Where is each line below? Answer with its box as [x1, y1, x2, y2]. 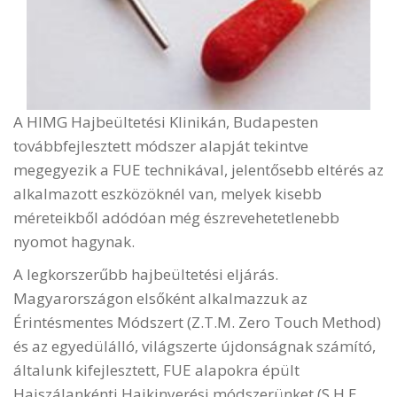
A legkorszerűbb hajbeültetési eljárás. [13, 264, 278, 285]
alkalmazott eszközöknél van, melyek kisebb [13, 183, 322, 205]
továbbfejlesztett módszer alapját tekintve [13, 136, 308, 157]
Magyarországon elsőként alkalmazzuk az [13, 288, 307, 309]
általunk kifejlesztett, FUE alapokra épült [13, 360, 300, 381]
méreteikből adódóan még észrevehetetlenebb [13, 207, 339, 229]
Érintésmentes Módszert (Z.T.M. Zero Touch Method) [13, 312, 381, 333]
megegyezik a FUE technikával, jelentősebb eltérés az [13, 160, 384, 181]
